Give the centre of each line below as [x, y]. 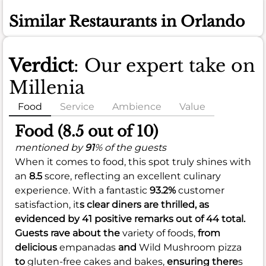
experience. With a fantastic [82, 191]
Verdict [41, 66]
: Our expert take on [164, 66]
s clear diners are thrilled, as [144, 205]
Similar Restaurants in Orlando [127, 22]
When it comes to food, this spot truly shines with [133, 162]
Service [77, 107]
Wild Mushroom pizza [190, 248]
